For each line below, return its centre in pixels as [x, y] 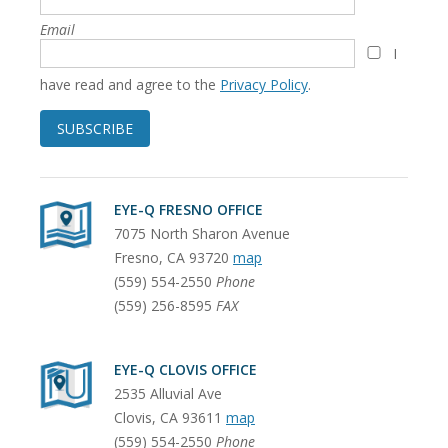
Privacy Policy [264, 84]
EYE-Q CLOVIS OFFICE [185, 369]
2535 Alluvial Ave [168, 393]
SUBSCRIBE [95, 128]
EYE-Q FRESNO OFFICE [188, 209]
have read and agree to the [130, 84]
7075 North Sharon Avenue [202, 233]
